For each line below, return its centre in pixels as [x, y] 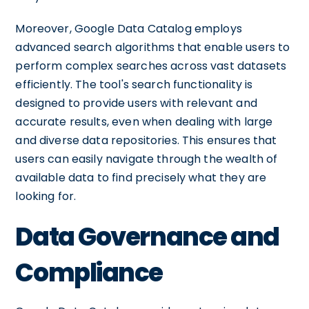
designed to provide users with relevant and [136, 103]
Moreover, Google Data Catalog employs [129, 28]
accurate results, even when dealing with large [144, 121]
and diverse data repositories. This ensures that [146, 140]
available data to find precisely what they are [141, 177]
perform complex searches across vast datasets [151, 66]
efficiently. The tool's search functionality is [134, 84]
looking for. [46, 196]
